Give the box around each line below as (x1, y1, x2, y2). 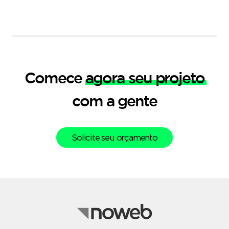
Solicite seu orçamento (72, 132, 157, 143)
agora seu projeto (85, 69, 204, 86)
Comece (25, 69, 85, 86)
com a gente (72, 92, 157, 109)
